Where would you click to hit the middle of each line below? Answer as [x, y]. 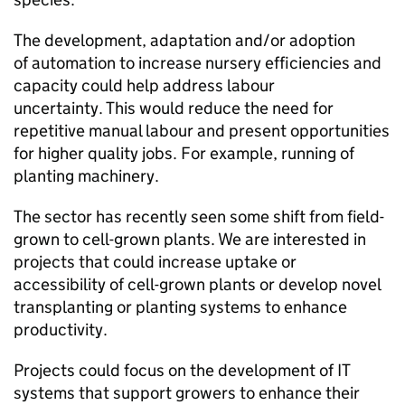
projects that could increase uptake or [155, 262]
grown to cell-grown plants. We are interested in [190, 240]
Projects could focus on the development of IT [182, 371]
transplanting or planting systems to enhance [180, 307]
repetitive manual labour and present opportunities [202, 131]
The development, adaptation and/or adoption [184, 41]
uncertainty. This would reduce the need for [174, 108]
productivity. [61, 330]
